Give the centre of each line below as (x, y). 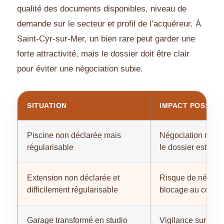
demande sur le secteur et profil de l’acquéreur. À (109, 24)
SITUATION (47, 106)
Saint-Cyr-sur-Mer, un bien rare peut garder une (106, 39)
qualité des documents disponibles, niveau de (102, 9)
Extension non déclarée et (73, 178)
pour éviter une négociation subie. (80, 69)
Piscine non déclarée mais (74, 135)
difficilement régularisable (72, 190)
